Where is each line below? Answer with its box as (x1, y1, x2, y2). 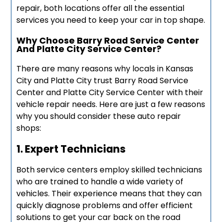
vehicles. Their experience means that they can (16, 187, 202, 199)
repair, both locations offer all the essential (16, 2, 185, 14)
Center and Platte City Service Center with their (16, 86, 204, 98)
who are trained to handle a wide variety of (16, 175, 184, 187)
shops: (16, 122, 42, 134)
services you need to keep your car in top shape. (16, 14, 206, 26)
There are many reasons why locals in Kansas (16, 62, 194, 74)
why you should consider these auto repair (16, 110, 181, 122)
